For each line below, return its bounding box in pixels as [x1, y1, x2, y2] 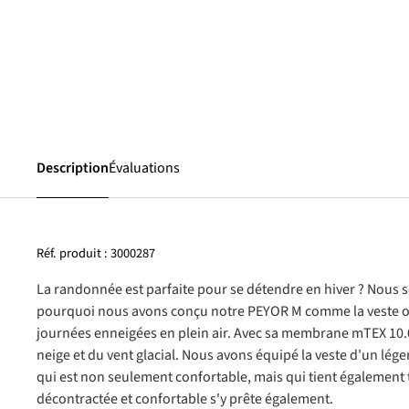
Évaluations [109, 158, 180, 178]
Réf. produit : [37, 244, 110, 263]
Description [37, 158, 109, 178]
